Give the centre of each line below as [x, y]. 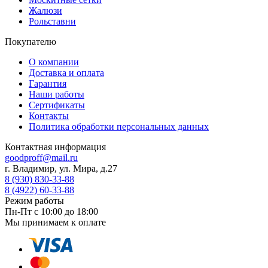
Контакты [49, 116]
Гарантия [48, 84]
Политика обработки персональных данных [119, 127]
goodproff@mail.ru [41, 158]
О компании [54, 62]
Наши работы [57, 95]
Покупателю [31, 42]
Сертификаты [57, 105]
